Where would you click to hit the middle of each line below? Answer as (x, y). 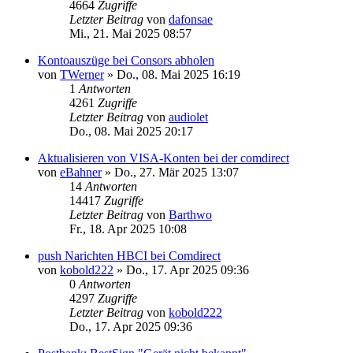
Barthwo (190, 214)
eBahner (81, 172)
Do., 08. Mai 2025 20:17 (131, 131)
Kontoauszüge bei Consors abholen (126, 60)
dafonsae (191, 19)
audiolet (188, 117)
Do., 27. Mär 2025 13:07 (176, 172)
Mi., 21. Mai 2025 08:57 (130, 33)
